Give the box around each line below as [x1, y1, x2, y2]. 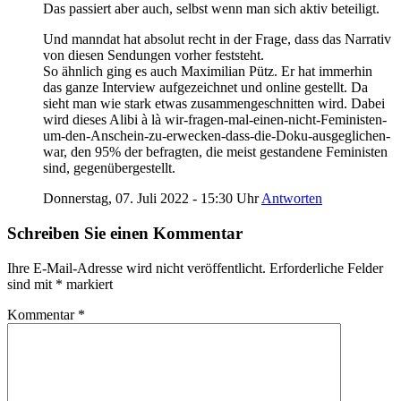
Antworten [261, 191, 322, 207]
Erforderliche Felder [269, 260, 383, 276]
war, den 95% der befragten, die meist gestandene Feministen [43, 144, 388, 160]
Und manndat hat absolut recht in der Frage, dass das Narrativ [43, 31, 391, 47]
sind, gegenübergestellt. [43, 160, 175, 176]
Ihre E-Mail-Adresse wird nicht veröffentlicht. [7, 260, 266, 276]
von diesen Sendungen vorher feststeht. [43, 47, 264, 64]
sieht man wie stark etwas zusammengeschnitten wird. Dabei [43, 96, 385, 112]
